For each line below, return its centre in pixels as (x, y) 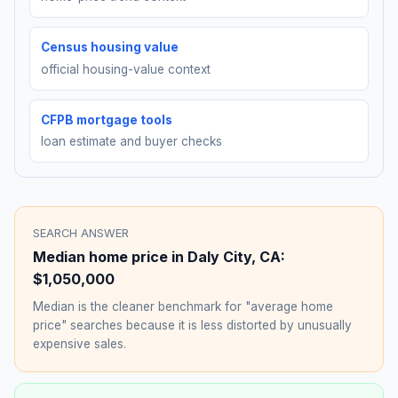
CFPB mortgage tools (107, 119)
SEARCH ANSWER (81, 234)
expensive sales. (80, 344)
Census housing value (110, 48)
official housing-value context (126, 69)
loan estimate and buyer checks (131, 142)
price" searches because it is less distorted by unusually (192, 326)
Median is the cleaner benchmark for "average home (183, 307)
